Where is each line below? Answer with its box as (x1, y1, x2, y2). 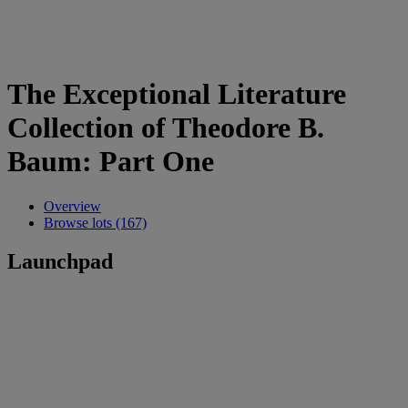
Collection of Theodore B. (7, 111, 324, 145)
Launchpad (7, 249, 113, 273)
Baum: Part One (7, 145, 214, 178)
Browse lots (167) (44, 214, 147, 230)
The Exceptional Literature (7, 77, 346, 111)
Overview (44, 198, 101, 214)
